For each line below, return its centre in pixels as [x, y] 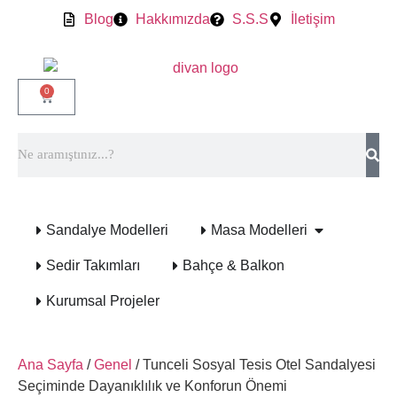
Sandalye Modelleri [107, 230]
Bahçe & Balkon [234, 265]
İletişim [313, 19]
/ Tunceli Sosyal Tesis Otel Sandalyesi [254, 364]
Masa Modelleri [259, 230]
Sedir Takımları [93, 265]
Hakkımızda [173, 19]
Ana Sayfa [51, 364]
